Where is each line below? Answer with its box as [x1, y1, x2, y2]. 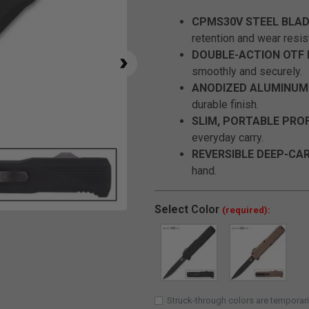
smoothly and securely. [192, 65, 302, 78]
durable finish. [192, 98, 259, 111]
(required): [222, 204, 270, 215]
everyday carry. [192, 131, 263, 144]
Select [154, 203, 188, 216]
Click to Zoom [119, 211, 187, 224]
